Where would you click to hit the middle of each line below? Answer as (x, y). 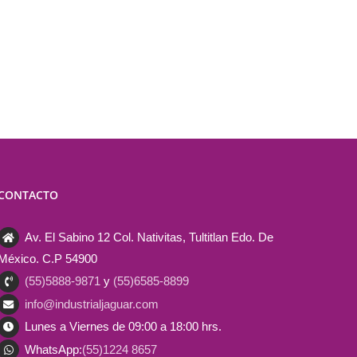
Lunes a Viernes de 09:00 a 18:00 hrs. (124, 327)
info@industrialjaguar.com (92, 304)
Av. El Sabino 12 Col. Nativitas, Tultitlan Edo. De (149, 237)
